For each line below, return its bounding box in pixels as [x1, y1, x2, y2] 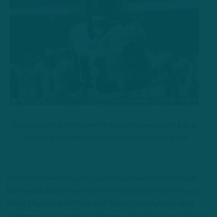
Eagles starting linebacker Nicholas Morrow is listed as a [13, 121, 196, 129]
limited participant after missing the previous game [21, 134, 188, 142]
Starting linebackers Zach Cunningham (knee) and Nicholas [6, 174, 197, 183]
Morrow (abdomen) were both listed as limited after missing [6, 187, 201, 195]
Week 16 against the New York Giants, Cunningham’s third [6, 200, 194, 208]
